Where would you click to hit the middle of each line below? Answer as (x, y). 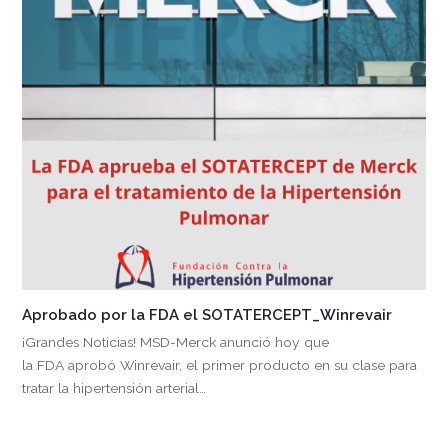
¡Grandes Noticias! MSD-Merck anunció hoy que (176, 341)
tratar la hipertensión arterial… (114, 387)
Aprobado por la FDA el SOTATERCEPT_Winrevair (207, 314)
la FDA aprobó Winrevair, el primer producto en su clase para (220, 364)
